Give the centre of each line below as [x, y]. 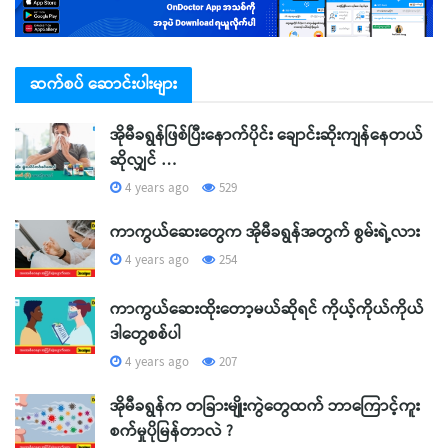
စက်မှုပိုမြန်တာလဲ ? [171, 431]
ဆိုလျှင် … [143, 160]
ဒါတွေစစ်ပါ [145, 334]
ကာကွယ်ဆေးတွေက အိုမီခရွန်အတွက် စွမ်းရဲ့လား [265, 232]
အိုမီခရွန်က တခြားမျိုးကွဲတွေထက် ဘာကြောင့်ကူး [265, 406]
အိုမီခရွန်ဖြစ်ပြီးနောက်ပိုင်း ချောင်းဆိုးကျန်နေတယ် [266, 135]
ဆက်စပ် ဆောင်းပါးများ [103, 84]
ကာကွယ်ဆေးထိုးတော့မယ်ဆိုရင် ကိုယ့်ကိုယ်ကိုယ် [267, 309]
